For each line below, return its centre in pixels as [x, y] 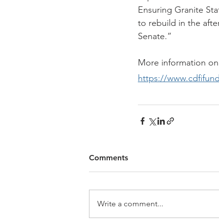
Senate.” [155, 36]
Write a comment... [130, 203]
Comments [109, 157]
